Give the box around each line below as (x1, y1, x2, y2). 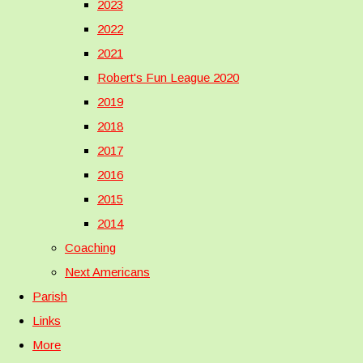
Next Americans (65, 265, 150, 279)
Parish (32, 289, 67, 303)
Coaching (65, 241, 116, 254)
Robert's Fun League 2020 (97, 70, 239, 84)
